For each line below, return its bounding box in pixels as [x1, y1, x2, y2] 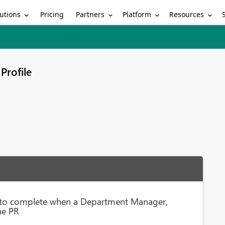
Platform [123, 9, 152, 19]
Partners [76, 9, 105, 19]
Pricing [40, 10, 64, 19]
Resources [169, 9, 204, 19]
